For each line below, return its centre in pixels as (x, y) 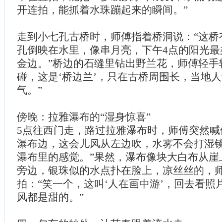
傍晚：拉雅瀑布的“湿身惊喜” (84, 117)
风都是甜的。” (50, 197)
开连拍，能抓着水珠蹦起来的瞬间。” (102, 10)
